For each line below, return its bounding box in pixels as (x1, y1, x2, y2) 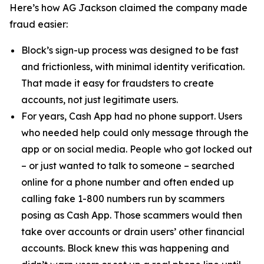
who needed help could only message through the (21, 127, 249, 138)
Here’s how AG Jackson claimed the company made (9, 2, 247, 14)
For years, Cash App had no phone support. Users (21, 110, 242, 122)
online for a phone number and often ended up (21, 176, 234, 188)
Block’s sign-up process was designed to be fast (21, 44, 239, 56)
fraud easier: (9, 18, 68, 30)
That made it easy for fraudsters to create (21, 77, 214, 89)
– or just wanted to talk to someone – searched (21, 160, 235, 171)
